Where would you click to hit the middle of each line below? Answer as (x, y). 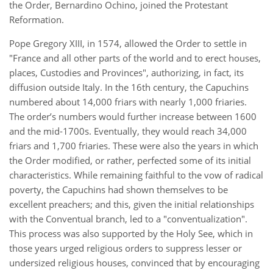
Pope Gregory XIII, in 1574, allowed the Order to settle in (128, 43)
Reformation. (37, 19)
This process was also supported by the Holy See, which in (131, 233)
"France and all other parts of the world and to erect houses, (135, 58)
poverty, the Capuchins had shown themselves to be (119, 190)
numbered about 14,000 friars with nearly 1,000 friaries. (128, 102)
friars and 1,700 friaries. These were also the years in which (134, 146)
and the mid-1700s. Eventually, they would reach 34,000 (128, 131)
